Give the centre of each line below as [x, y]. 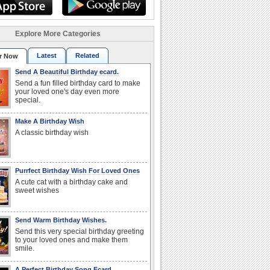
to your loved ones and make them [71, 240]
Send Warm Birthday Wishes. [61, 220]
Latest [47, 55]
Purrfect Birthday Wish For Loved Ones [77, 170]
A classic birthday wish [52, 132]
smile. [25, 248]
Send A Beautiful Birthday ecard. [67, 71]
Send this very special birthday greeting [80, 231]
